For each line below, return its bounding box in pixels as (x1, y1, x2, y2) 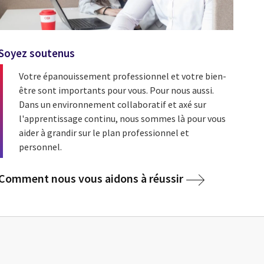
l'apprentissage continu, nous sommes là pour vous (18, 112, 226, 124)
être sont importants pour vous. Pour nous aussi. (18, 84, 214, 96)
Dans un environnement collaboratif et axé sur (18, 98, 206, 110)
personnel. (18, 140, 62, 153)
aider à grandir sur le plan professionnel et (18, 126, 189, 138)
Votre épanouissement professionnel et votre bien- (18, 70, 226, 82)
